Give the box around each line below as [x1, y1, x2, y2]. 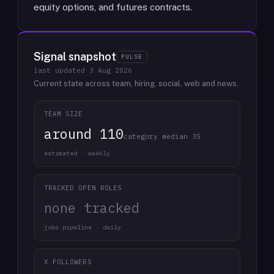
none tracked [44, 199, 139, 217]
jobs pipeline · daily [44, 223, 121, 231]
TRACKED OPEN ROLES [44, 183, 122, 192]
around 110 [44, 125, 124, 143]
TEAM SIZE [44, 109, 83, 118]
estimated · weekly [44, 149, 110, 157]
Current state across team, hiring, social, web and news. [34, 79, 239, 88]
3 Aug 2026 [89, 66, 132, 75]
